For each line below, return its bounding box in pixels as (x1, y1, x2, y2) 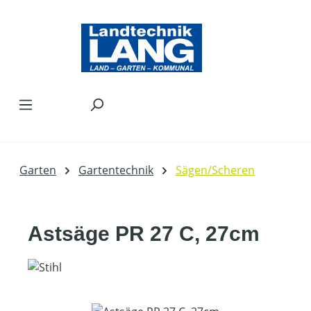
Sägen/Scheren (176, 162, 255, 178)
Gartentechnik (78, 162, 153, 178)
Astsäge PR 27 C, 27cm (28, 222, 260, 245)
